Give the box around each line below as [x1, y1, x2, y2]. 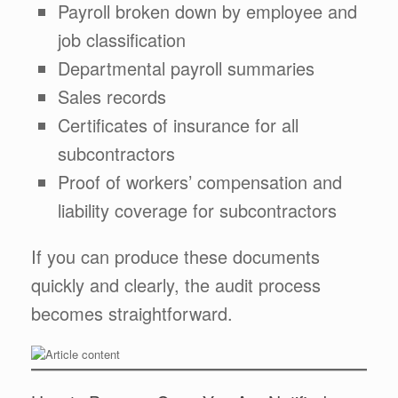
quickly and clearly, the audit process [31, 271, 321, 298]
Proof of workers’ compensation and [58, 168, 342, 195]
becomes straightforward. [31, 299, 233, 326]
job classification [58, 26, 186, 52]
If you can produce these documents [31, 243, 320, 269]
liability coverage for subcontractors [58, 196, 337, 223]
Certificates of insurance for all [58, 111, 298, 138]
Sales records [58, 83, 166, 109]
